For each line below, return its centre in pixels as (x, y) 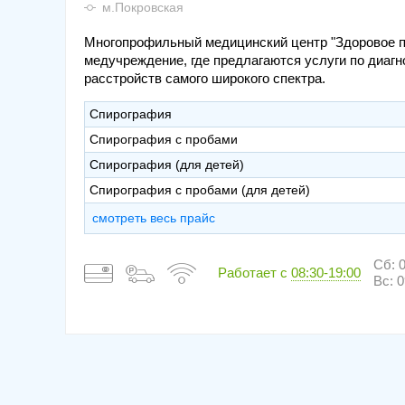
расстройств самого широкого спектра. (205, 78)
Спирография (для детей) (167, 164)
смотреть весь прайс (154, 217)
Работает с (254, 272)
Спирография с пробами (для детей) (200, 189)
